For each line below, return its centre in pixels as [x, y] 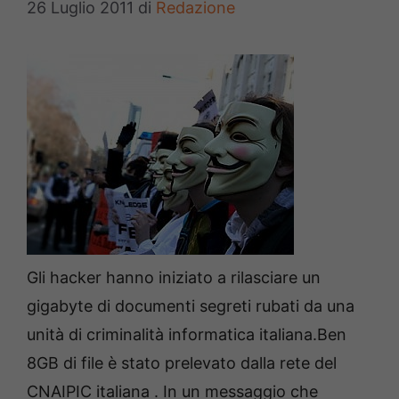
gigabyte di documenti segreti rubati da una [191, 305]
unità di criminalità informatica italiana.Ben [187, 334]
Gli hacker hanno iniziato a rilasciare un [174, 277]
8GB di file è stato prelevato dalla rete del [182, 362]
